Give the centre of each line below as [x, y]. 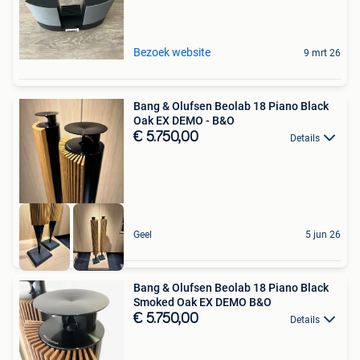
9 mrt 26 [322, 53]
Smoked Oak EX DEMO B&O [202, 303]
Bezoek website [172, 52]
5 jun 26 [323, 235]
